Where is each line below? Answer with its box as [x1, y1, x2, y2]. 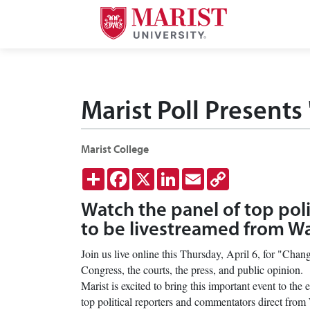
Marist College [81, 142, 149, 156]
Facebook [129, 166, 172, 181]
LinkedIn [179, 166, 219, 181]
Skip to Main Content [5, 6, 99, 20]
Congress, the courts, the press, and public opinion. [81, 262, 303, 277]
